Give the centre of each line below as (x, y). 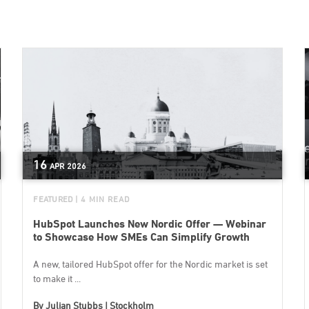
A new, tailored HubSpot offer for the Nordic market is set (151, 263)
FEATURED (53, 199)
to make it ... (57, 278)
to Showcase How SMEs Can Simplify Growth (142, 237)
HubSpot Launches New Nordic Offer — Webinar (150, 223)
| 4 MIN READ (103, 199)
